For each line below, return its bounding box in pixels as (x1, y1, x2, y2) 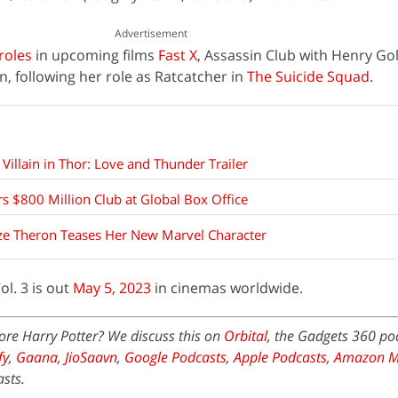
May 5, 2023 (73, 278, 151, 298)
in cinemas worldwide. (151, 278, 303, 298)
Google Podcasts (124, 347, 227, 367)
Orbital (224, 326, 267, 346)
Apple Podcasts (234, 347, 327, 367)
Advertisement (115, 26, 187, 41)
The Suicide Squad (247, 67, 370, 86)
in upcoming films (32, 45, 158, 65)
